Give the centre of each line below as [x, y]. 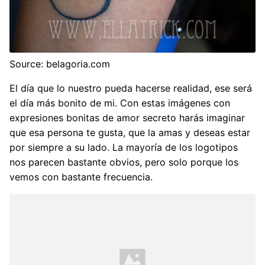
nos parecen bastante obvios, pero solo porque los [124, 162]
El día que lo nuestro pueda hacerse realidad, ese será [131, 88]
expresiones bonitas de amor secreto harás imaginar [127, 117]
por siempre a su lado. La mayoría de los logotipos [124, 147]
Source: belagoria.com [60, 64]
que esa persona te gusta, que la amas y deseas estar [130, 132]
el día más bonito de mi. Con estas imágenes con [120, 103]
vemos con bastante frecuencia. [81, 177]
